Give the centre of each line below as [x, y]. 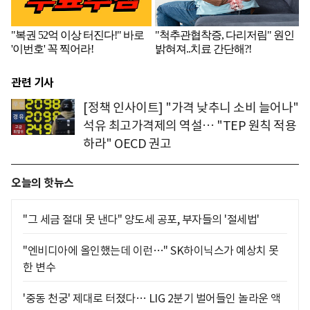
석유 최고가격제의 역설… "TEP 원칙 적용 [190, 125]
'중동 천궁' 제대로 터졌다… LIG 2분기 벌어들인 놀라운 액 [152, 298]
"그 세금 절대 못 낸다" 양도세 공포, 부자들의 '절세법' [141, 219]
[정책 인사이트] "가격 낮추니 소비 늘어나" [191, 107]
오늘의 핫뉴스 [43, 183]
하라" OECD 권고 [127, 143]
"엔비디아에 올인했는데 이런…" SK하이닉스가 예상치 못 [151, 250]
